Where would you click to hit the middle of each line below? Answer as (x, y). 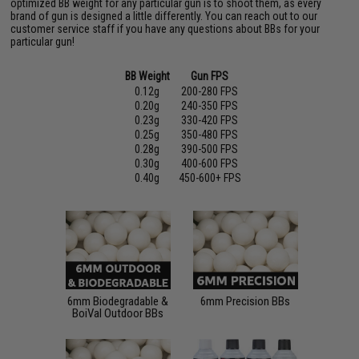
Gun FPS (210, 76)
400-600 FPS (210, 163)
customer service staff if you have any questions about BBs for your (165, 29)
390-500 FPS (210, 149)
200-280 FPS (210, 91)
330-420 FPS (210, 120)
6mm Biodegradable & (118, 301)
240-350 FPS (210, 106)
